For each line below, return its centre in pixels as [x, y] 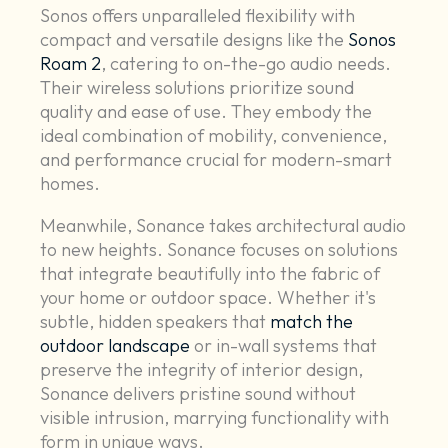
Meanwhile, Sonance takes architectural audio [223, 226]
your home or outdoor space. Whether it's [208, 298]
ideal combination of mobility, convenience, [214, 136]
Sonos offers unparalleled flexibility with [198, 16]
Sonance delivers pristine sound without [198, 394]
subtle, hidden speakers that [155, 322]
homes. [70, 184]
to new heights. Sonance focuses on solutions [219, 250]
